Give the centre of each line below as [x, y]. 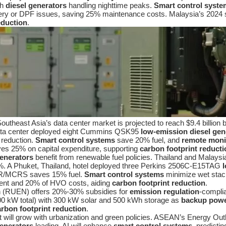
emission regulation [164, 192]
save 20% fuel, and [148, 140]
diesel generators [36, 6]
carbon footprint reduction [159, 183]
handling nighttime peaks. [110, 6]
